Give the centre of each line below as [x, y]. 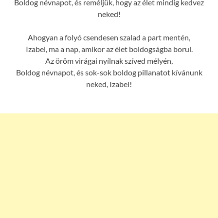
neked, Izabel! [109, 84]
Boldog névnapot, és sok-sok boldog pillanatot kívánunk [109, 72]
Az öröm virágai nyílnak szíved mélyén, [109, 60]
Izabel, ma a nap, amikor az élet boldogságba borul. [109, 49]
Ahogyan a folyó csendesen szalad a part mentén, [109, 37]
